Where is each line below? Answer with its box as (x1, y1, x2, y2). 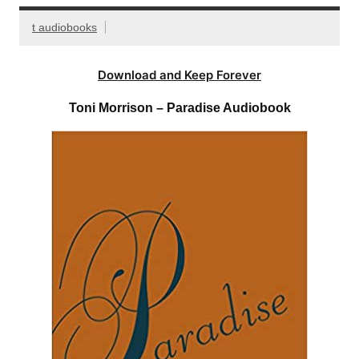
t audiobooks (32, 21, 97, 34)
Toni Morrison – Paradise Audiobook (68, 100, 291, 115)
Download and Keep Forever (98, 67, 261, 83)
